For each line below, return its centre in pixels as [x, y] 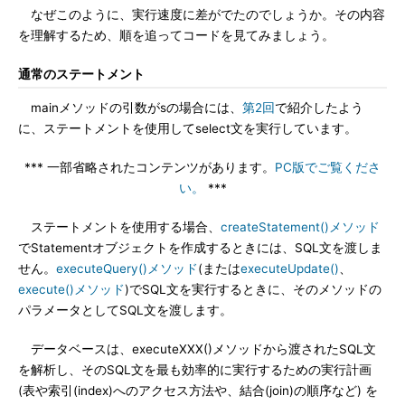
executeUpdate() [290, 268]
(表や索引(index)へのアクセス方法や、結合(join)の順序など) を [198, 391]
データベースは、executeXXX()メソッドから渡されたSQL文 [197, 349]
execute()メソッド [71, 289]
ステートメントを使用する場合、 [119, 227]
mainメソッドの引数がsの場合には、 [130, 108]
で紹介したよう [319, 108]
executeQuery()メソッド [127, 268]
